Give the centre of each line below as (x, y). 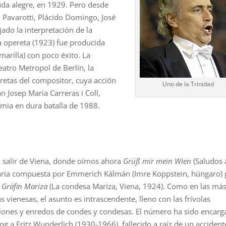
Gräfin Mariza (25, 186)
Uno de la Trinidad (188, 84)
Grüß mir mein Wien (157, 161)
